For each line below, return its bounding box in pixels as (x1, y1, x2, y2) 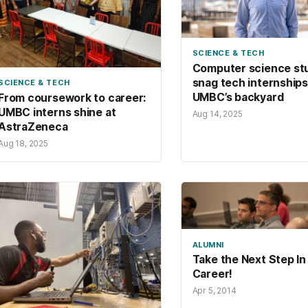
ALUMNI (192, 239, 224, 250)
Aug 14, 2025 (192, 108, 243, 119)
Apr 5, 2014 (192, 285, 236, 296)
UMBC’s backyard (192, 90, 284, 104)
